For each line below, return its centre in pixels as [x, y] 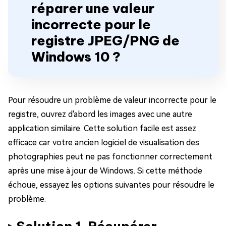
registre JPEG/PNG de [105, 41]
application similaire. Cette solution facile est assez [102, 129]
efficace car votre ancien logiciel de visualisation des [104, 143]
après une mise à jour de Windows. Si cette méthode [105, 171]
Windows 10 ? [76, 57]
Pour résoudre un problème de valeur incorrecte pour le [112, 100]
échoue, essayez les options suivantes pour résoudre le [111, 185]
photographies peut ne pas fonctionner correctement [110, 157]
